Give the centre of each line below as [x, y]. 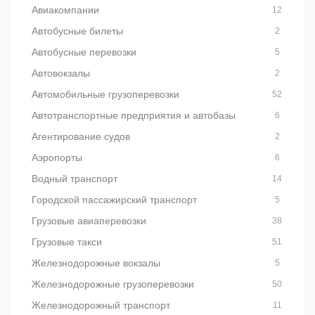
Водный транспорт [75, 179]
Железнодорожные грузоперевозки [113, 284]
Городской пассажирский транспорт [114, 200]
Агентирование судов [81, 136]
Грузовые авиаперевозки [89, 221]
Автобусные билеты [77, 31]
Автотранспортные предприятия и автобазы [134, 115]
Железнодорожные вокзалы [96, 263]
